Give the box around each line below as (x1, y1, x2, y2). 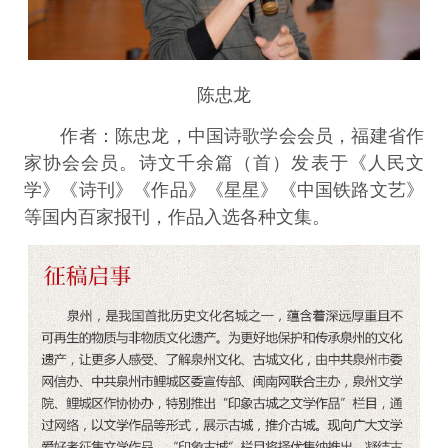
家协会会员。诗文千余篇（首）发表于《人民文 (23, 152, 425, 173)
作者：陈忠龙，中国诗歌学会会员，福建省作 (23, 125, 425, 146)
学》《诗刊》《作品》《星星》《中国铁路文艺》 (23, 179, 425, 200)
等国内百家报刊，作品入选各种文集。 (23, 206, 330, 227)
